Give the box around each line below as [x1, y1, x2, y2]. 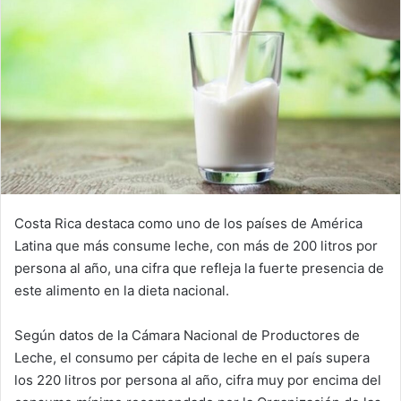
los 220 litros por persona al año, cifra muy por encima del [14, 371, 381, 388]
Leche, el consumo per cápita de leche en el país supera [14, 348, 370, 366]
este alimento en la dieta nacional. [14, 281, 229, 299]
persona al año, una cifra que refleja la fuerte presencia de [14, 259, 384, 277]
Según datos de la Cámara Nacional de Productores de [14, 326, 360, 344]
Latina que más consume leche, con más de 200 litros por [14, 236, 378, 254]
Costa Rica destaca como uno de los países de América [14, 214, 363, 232]
